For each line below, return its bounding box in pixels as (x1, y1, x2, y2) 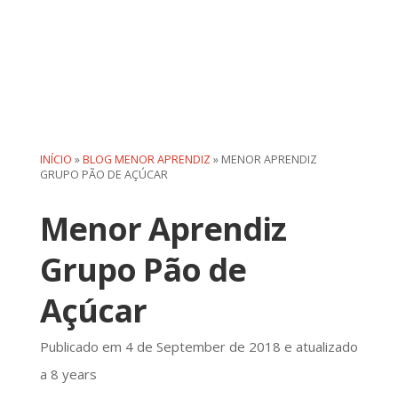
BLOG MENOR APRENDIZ (82, 151, 211, 167)
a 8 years (39, 364, 97, 383)
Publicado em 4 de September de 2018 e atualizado (39, 337, 358, 355)
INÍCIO (39, 151, 72, 167)
